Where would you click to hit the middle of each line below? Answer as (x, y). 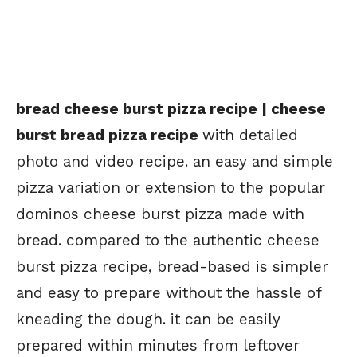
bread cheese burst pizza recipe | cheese (171, 108)
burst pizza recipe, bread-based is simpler (172, 266)
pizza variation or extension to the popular (171, 187)
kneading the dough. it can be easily (148, 319)
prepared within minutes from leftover (158, 345)
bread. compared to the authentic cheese (168, 240)
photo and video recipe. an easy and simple (175, 161)
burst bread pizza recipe (109, 135)
